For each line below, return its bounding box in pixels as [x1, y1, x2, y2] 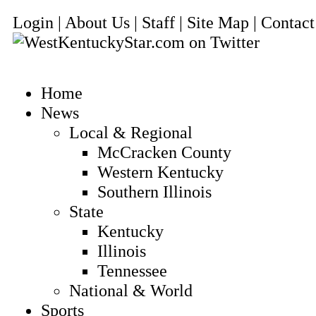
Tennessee [97, 261, 167, 280]
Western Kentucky [97, 162, 224, 181]
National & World [69, 281, 193, 300]
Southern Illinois [97, 182, 212, 201]
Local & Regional [69, 123, 193, 142]
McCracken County [97, 142, 231, 162]
